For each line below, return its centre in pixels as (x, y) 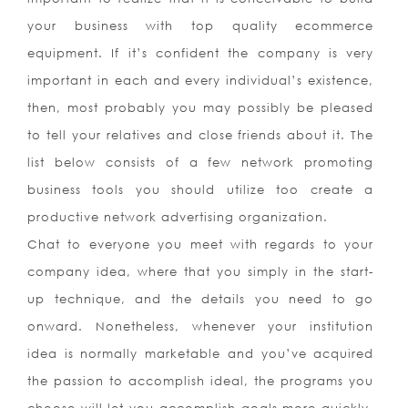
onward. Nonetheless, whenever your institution (201, 326)
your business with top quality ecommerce (201, 26)
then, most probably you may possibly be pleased (201, 108)
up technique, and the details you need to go (201, 299)
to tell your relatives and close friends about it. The (201, 135)
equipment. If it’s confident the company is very (201, 53)
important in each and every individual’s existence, (201, 81)
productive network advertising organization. (178, 217)
